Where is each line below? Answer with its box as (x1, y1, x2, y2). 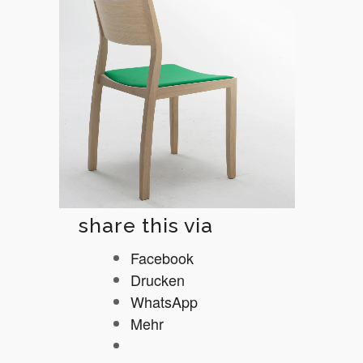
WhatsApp (130, 291, 199, 313)
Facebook (130, 247, 194, 269)
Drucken (130, 269, 186, 291)
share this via (79, 212, 214, 237)
